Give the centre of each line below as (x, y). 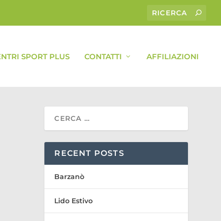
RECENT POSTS (89, 153)
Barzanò (70, 176)
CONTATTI (103, 56)
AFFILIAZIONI (173, 56)
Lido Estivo (74, 201)
